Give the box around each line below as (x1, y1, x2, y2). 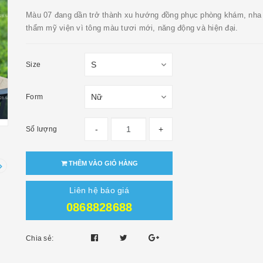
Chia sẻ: (26, 234, 53, 242)
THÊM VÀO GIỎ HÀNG (66, 160, 138, 167)
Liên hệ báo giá (69, 186, 129, 195)
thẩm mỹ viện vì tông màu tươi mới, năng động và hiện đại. (26, 23, 238, 32)
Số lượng (26, 125, 57, 133)
